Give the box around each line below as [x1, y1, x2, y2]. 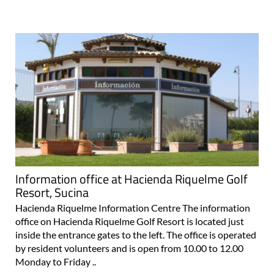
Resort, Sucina [15, 182, 89, 202]
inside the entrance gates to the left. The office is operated [15, 228, 256, 240]
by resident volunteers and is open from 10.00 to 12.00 [15, 242, 243, 254]
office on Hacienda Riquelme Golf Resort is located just [15, 215, 244, 227]
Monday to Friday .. [15, 255, 96, 267]
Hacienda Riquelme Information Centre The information [15, 201, 250, 213]
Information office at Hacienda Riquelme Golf [15, 169, 248, 188]
